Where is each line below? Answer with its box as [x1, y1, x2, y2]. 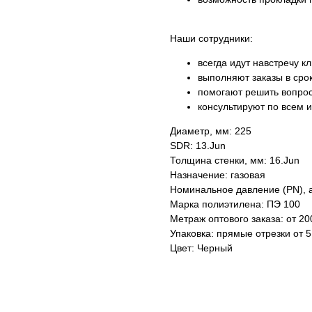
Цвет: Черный [170, 242, 233, 254]
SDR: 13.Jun [170, 140, 226, 152]
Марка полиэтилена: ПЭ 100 [170, 198, 300, 210]
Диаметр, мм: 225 [170, 125, 251, 137]
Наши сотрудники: [170, 33, 253, 45]
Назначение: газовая [170, 169, 265, 181]
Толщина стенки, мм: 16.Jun [170, 155, 299, 166]
